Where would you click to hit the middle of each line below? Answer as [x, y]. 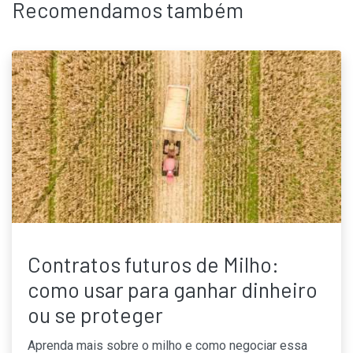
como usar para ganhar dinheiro [173, 289]
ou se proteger [95, 314]
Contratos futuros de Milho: [153, 264]
